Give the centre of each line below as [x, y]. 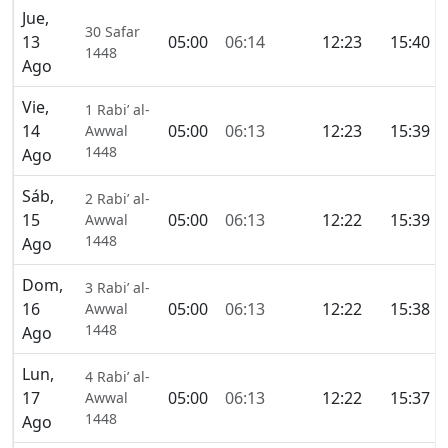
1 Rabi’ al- [117, 110]
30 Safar [112, 32]
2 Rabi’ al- [117, 199]
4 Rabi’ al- [117, 377]
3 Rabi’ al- [117, 288]
